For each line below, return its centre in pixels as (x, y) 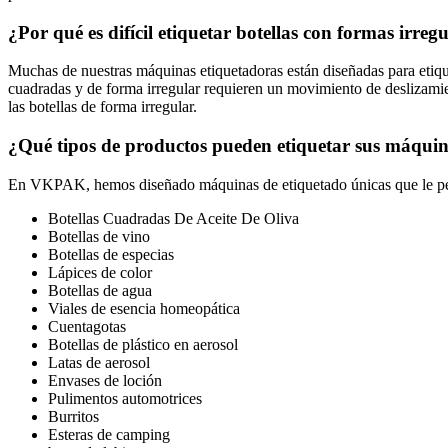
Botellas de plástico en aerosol (143, 344)
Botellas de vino (99, 236)
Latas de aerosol (99, 362)
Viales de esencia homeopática (144, 308)
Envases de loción (105, 380)
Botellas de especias (111, 254)
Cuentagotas (87, 326)
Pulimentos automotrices (125, 398)
